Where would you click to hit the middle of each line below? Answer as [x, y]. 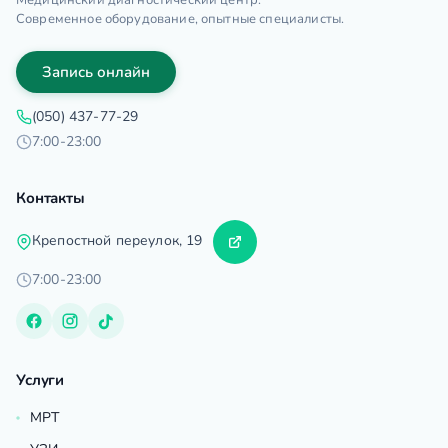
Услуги [40, 380]
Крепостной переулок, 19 [119, 241]
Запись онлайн [96, 72]
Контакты [50, 198]
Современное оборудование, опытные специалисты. [180, 19]
